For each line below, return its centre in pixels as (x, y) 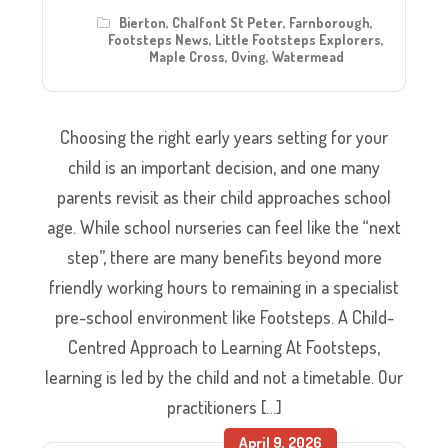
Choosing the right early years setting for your (224, 136)
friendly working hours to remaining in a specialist (224, 286)
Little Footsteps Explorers (298, 39)
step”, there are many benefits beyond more (224, 256)
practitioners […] (224, 406)
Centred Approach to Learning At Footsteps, (224, 346)
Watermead (307, 56)
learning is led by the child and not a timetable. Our (224, 376)
